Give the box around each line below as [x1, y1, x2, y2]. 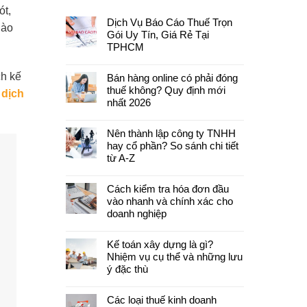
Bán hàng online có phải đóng [107, 72, 238, 84]
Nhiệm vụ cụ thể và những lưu [107, 251, 243, 262]
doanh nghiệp [107, 208, 167, 219]
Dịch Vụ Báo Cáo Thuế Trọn [107, 16, 232, 28]
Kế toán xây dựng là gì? [107, 238, 213, 250]
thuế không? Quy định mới [107, 84, 225, 96]
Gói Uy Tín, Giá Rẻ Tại [107, 29, 209, 40]
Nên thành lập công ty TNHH [107, 127, 236, 139]
